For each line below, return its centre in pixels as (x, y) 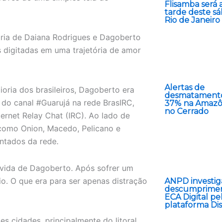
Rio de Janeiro (192, 20)
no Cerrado (186, 111)
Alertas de (184, 87)
